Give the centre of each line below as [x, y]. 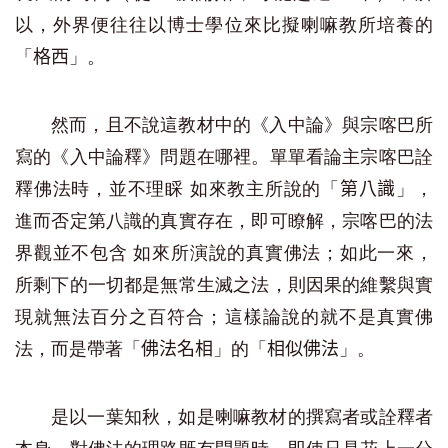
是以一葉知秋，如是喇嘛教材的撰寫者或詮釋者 [242, 417]
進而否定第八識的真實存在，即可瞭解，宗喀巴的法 [224, 221]
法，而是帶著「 [78, 349]
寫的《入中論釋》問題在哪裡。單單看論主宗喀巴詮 [224, 157]
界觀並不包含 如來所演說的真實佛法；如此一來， [224, 253]
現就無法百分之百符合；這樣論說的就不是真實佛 [224, 317]
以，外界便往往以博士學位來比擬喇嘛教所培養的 [224, 25]
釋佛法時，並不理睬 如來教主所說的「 [177, 189]
